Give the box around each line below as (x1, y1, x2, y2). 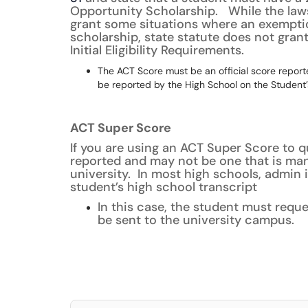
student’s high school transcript (70, 179, 257, 195)
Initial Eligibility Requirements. (70, 42, 244, 58)
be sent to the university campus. (98, 212, 294, 228)
